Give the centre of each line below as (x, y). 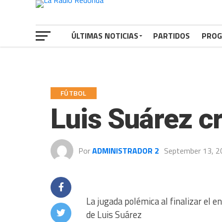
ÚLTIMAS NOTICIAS (105, 36)
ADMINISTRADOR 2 (126, 151)
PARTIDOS (171, 36)
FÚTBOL (74, 93)
